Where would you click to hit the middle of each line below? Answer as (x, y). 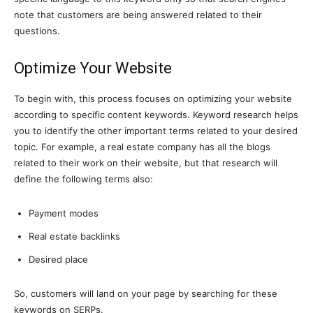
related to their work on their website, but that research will (146, 163)
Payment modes (64, 213)
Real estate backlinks (74, 236)
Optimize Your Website (93, 68)
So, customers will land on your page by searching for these (146, 293)
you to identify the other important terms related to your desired (156, 131)
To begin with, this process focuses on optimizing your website (153, 99)
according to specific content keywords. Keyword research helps (156, 115)
